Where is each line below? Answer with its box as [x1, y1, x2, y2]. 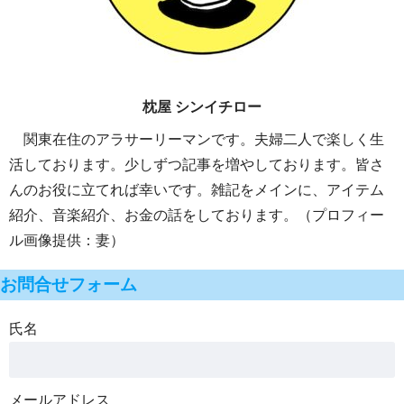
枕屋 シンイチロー [142, 99, 262, 115]
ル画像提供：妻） [9, 233, 124, 249]
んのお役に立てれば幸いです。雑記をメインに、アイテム [9, 182, 384, 198]
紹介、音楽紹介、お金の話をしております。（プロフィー [9, 207, 384, 224]
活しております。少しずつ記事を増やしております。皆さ [9, 157, 384, 173]
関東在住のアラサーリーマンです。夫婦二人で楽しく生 [9, 132, 384, 148]
